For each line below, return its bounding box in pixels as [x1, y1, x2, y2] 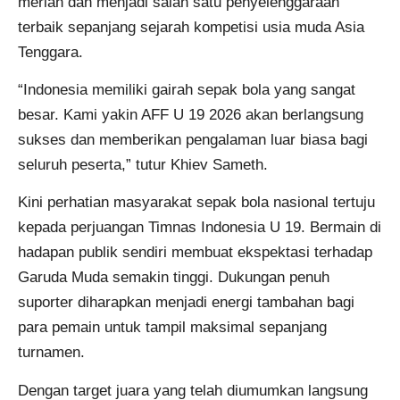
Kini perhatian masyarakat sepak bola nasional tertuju [18, 194, 375, 212]
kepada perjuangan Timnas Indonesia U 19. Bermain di [18, 219, 381, 237]
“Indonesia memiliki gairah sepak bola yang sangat [18, 80, 355, 98]
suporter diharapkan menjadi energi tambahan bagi [18, 294, 354, 312]
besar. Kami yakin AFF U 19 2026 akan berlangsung [18, 105, 363, 123]
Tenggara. [18, 43, 83, 61]
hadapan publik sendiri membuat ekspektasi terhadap [18, 244, 372, 262]
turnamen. [18, 344, 85, 362]
